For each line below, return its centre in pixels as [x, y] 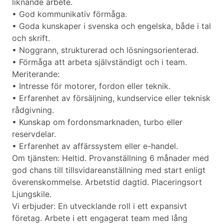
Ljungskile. [32, 194]
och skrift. [31, 38]
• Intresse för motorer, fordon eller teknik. [91, 86]
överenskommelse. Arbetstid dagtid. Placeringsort [107, 182]
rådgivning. [33, 110]
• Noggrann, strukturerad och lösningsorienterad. [105, 50]
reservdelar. [34, 134]
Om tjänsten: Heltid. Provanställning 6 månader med [110, 158]
